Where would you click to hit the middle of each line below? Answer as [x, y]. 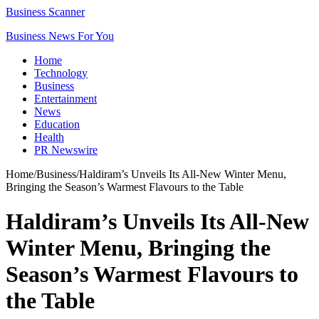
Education [57, 124]
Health [49, 137]
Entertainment [66, 99]
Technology [61, 73]
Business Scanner [45, 12]
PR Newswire [66, 150]
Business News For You [60, 36]
